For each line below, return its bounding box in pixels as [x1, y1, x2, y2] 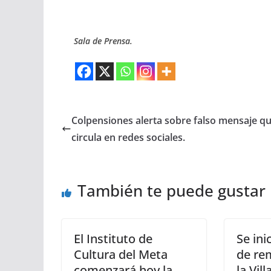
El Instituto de [74, 230, 152, 247]
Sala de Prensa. [74, 34, 132, 47]
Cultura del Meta [74, 246, 168, 263]
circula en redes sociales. [71, 130, 185, 144]
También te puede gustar [77, 179, 266, 201]
